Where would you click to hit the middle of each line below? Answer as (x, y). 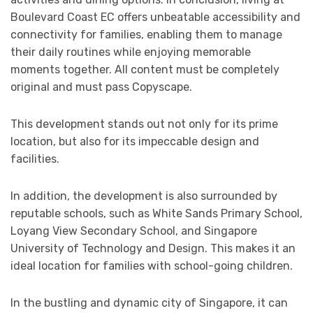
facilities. (35, 159)
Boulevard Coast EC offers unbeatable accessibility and (155, 17)
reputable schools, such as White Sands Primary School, (156, 214)
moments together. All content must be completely (145, 70)
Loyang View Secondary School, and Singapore (134, 231)
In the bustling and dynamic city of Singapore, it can (149, 303)
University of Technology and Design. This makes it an (153, 249)
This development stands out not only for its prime (144, 124)
